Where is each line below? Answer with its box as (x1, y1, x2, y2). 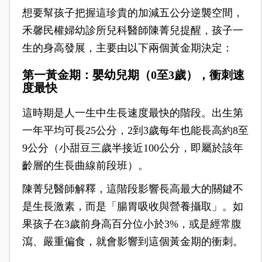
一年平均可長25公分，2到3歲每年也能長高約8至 (22, 125, 249, 137)
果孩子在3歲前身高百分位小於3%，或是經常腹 (22, 218, 242, 230)
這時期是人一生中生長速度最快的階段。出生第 (22, 107, 243, 119)
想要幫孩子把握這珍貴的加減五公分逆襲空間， (22, 7, 243, 19)
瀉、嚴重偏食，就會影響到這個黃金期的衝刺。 (22, 236, 243, 248)
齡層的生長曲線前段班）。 (22, 160, 149, 172)
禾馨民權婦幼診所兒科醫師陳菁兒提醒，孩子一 (22, 25, 243, 37)
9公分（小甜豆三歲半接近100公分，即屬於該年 (22, 142, 243, 154)
